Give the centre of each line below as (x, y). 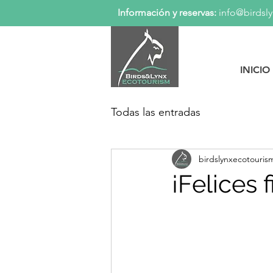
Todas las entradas (156, 112)
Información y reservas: (167, 12)
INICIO (255, 70)
